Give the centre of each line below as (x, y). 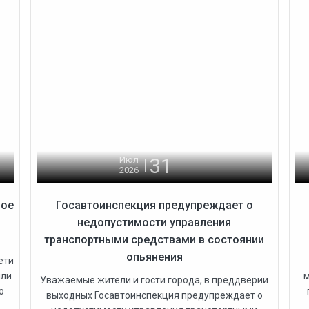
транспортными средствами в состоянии (154, 239)
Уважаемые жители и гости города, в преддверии (154, 280)
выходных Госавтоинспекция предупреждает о (154, 295)
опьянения (154, 257)
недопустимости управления (154, 222)
